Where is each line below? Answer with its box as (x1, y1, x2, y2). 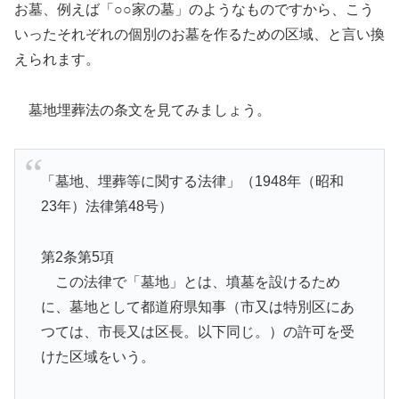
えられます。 (14, 52, 100, 68)
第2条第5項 (40, 248, 114, 265)
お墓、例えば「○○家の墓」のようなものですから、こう (14, 2, 374, 18)
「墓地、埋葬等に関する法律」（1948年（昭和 (40, 174, 344, 190)
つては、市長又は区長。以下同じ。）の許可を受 (40, 323, 354, 339)
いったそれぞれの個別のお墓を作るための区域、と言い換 (14, 27, 385, 43)
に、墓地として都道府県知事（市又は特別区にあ (40, 298, 354, 314)
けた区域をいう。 (40, 348, 155, 364)
